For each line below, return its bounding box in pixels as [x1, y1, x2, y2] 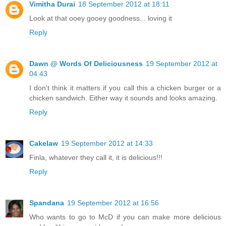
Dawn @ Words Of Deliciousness [29, 59, 143, 68]
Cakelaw [29, 139, 58, 147]
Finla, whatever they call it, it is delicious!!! [29, 153, 162, 161]
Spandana [29, 198, 64, 207]
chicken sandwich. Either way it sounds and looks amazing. [29, 93, 217, 102]
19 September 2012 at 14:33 [61, 139, 153, 147]
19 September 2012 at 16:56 [67, 198, 159, 207]
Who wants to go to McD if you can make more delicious [29, 212, 221, 221]
